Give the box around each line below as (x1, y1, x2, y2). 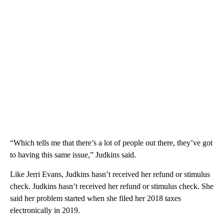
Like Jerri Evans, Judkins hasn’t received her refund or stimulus (10, 169, 210, 178)
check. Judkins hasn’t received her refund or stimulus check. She (10, 181, 213, 190)
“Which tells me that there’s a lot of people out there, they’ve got (10, 138, 212, 147)
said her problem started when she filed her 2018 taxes (10, 193, 181, 202)
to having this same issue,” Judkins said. (10, 150, 136, 159)
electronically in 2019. (10, 205, 80, 214)
